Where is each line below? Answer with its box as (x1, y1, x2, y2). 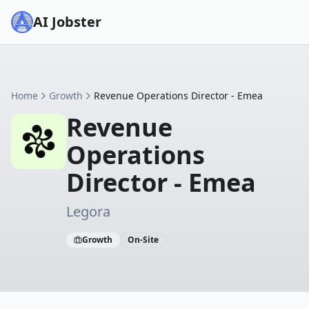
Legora (66, 202, 110, 221)
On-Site (128, 234, 159, 246)
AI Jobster (33, 12, 101, 31)
